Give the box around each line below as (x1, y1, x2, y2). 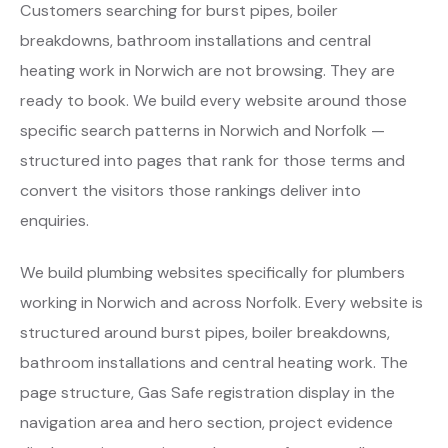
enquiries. (20, 210, 89, 231)
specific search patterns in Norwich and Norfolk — (20, 120, 385, 141)
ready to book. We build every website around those (20, 90, 407, 111)
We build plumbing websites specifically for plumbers (20, 262, 405, 283)
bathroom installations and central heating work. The (20, 352, 408, 373)
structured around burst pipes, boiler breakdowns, (20, 322, 390, 343)
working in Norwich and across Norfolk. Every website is (20, 292, 423, 313)
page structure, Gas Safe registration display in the (20, 382, 395, 403)
